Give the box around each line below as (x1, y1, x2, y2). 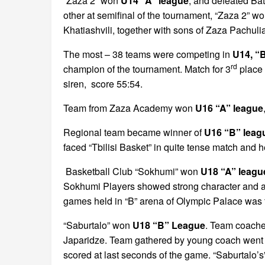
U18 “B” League (130, 218, 205, 232)
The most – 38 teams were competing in (63, 47, 232, 61)
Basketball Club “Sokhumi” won (63, 164, 198, 178)
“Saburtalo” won (63, 218, 130, 232)
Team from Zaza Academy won (63, 101, 195, 115)
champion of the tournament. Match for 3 (63, 62, 231, 76)
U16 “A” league (195, 101, 263, 115)
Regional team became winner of (63, 125, 204, 139)
